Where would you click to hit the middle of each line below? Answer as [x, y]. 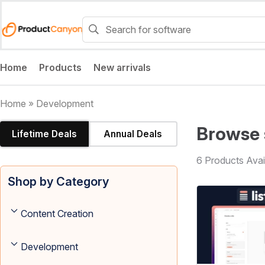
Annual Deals [132, 134]
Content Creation [57, 214]
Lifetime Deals [44, 134]
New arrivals [122, 68]
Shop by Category [58, 182]
